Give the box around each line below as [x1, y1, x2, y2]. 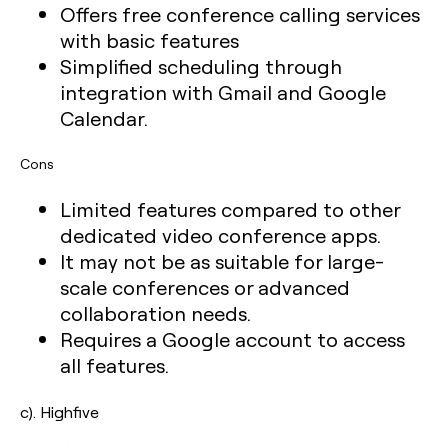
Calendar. [60, 105, 148, 131]
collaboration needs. [60, 300, 251, 326]
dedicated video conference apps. [60, 222, 381, 248]
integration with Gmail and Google [60, 79, 386, 105]
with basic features [60, 27, 239, 53]
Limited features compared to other [60, 196, 400, 222]
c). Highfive [20, 401, 99, 422]
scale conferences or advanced [60, 274, 350, 300]
